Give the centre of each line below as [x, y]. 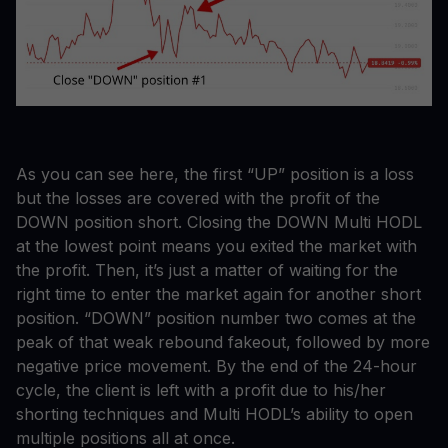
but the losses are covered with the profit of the [198, 197]
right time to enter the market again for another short [218, 293]
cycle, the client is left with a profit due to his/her [201, 389]
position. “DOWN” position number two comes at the [216, 317]
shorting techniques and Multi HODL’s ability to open [214, 413]
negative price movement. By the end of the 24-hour [216, 365]
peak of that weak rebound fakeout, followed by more [223, 341]
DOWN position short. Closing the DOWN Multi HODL [219, 221]
